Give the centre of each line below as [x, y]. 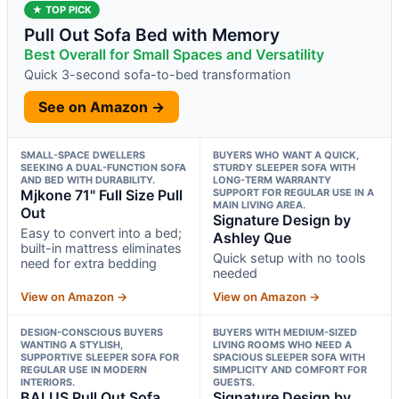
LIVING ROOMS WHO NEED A [282, 344]
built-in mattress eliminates [101, 248]
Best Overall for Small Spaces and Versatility [174, 54]
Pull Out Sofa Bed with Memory [152, 34]
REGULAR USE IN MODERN [84, 369]
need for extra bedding [89, 263]
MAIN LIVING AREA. [259, 204]
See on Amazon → [102, 106]
